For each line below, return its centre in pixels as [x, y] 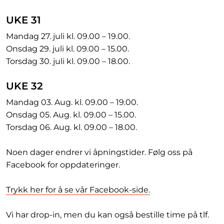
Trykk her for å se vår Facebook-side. [78, 190]
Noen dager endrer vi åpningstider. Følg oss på [99, 152]
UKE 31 [23, 20]
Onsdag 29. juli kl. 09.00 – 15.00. [67, 49]
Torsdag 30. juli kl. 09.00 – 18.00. [68, 61]
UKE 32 [24, 86]
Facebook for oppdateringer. [63, 165]
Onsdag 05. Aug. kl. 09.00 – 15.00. [71, 115]
